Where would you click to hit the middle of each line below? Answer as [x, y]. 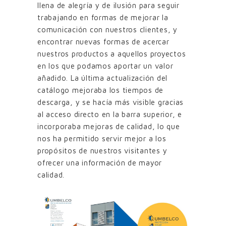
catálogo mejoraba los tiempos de [100, 90]
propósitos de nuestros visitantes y [102, 150]
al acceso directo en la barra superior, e [110, 114]
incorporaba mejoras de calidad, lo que [109, 126]
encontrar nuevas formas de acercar [103, 41]
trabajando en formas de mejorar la [103, 17]
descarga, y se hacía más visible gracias [110, 102]
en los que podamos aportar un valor [105, 66]
